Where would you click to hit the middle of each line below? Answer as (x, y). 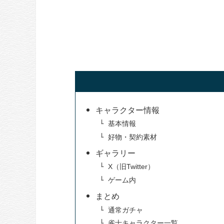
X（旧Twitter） (131, 167)
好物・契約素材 (133, 137)
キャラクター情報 (128, 110)
